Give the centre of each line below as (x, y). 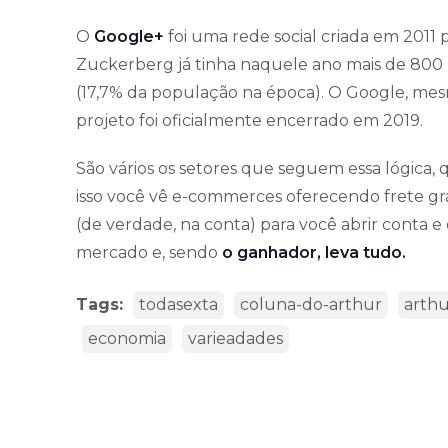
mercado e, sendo (149, 252)
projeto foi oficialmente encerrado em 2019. (251, 120)
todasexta (178, 304)
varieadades (235, 338)
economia (127, 338)
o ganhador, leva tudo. (314, 252)
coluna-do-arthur (311, 304)
